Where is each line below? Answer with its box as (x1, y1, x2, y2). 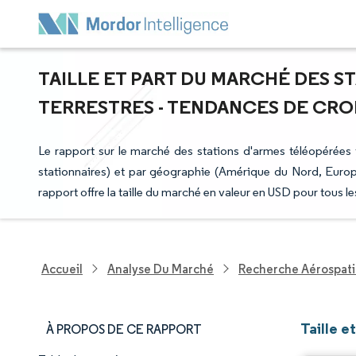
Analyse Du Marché (107, 261, 214, 277)
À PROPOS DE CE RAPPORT (46, 322, 202, 337)
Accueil (41, 261, 83, 277)
